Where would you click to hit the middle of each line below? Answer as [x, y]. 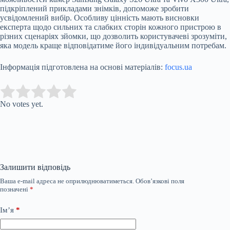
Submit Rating [106, 92]
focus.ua [178, 67]
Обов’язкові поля [160, 181]
